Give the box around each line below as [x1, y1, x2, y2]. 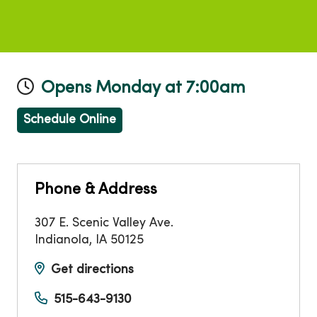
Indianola [35, 234, 89, 247]
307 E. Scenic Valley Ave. [35, 217, 173, 230]
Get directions [51, 264, 134, 277]
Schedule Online [23, 114, 116, 127]
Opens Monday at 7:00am [41, 81, 246, 97]
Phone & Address [35, 183, 157, 198]
